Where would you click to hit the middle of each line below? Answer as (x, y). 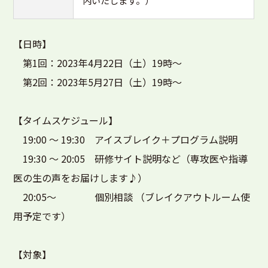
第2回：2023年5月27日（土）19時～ (98, 82)
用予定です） (42, 216)
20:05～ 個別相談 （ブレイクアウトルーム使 (132, 197)
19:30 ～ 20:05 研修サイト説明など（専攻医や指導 (131, 159)
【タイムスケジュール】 (66, 120)
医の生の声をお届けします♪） (80, 178)
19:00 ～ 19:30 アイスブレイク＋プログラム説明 (126, 139)
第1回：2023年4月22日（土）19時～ (98, 63)
